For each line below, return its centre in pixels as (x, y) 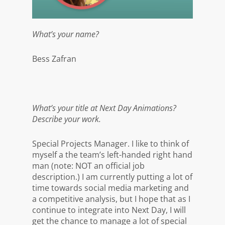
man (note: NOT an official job (88, 165)
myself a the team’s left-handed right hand (112, 154)
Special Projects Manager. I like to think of (110, 143)
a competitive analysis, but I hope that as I (111, 199)
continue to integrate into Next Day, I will (109, 210)
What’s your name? (66, 34)
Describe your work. (67, 119)
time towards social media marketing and (110, 188)
